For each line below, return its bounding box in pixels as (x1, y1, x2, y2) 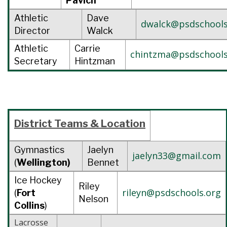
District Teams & (14, 117, 101, 130)
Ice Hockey (14, 174, 62, 185)
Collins (14, 200, 45, 211)
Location (101, 117, 145, 130)
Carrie (74, 43, 100, 54)
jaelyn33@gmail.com (132, 149, 221, 162)
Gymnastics (14, 144, 64, 155)
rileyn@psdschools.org (122, 186, 221, 199)
